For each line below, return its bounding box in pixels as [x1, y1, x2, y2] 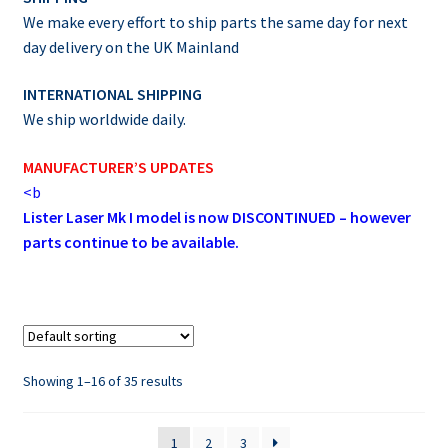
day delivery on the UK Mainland [22, 36, 239, 57]
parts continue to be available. [22, 232, 239, 253]
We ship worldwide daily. [22, 109, 186, 130]
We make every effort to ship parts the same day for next [22, 11, 408, 32]
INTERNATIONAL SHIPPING [22, 84, 202, 105]
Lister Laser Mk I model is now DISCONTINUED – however [22, 207, 411, 228]
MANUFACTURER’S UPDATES [22, 157, 214, 178]
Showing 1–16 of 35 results [22, 372, 183, 391]
